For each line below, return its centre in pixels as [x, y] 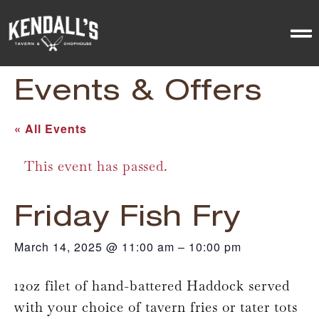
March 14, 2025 [60, 246]
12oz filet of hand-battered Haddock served [152, 286]
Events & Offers [138, 89]
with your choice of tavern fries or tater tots [156, 307]
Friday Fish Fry [127, 215]
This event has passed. [96, 166]
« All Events [51, 128]
